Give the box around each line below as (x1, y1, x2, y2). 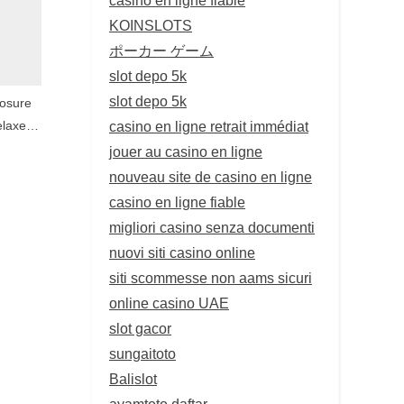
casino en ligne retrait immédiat (109, 117, 308, 134)
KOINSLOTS (109, 16, 192, 33)
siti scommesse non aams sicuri (109, 269, 312, 286)
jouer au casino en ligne (109, 142, 262, 160)
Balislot (109, 370, 157, 387)
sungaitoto (109, 344, 176, 362)
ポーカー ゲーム (109, 41, 214, 59)
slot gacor (109, 319, 171, 336)
